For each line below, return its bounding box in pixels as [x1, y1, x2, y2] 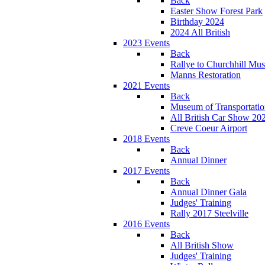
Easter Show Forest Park [170, 6, 263, 16]
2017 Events [123, 166, 170, 176]
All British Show [170, 240, 234, 250]
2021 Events [123, 80, 170, 91]
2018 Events [123, 134, 170, 144]
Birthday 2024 [170, 17, 224, 27]
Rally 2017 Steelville [170, 208, 248, 218]
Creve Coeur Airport [170, 123, 247, 133]
